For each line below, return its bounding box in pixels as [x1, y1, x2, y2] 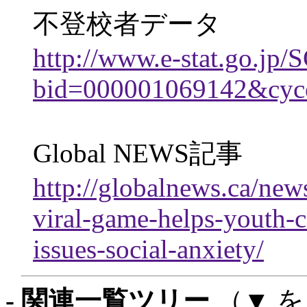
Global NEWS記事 [33, 138, 243, 169]
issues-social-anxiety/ [33, 234, 264, 265]
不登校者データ [33, 9, 221, 39]
